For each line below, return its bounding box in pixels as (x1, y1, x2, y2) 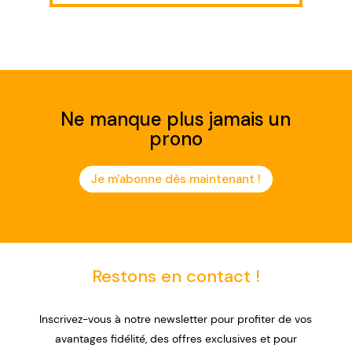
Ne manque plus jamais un (60, 107, 291, 132)
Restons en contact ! (91, 265, 260, 288)
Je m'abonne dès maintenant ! (90, 170, 261, 187)
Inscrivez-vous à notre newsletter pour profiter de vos (39, 312, 313, 327)
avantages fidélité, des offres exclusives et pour (54, 332, 297, 346)
